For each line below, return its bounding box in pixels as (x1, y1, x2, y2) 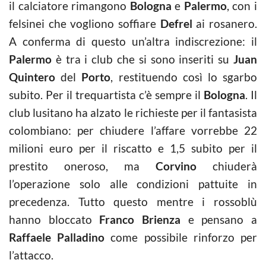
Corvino (156, 159, 197, 173)
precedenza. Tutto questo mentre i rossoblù (9, 195, 257, 208)
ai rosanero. (192, 17, 258, 30)
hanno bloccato (9, 213, 100, 226)
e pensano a (180, 213, 258, 226)
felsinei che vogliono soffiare (9, 17, 160, 30)
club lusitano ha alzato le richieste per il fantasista (9, 106, 257, 119)
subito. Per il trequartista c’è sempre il (9, 88, 204, 102)
